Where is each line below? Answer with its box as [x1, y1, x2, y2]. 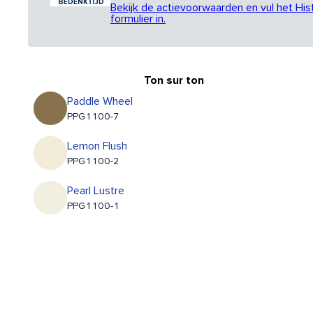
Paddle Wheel [67, 96, 133, 108]
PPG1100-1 [67, 201, 119, 212]
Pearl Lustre [67, 185, 124, 197]
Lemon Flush [67, 140, 127, 152]
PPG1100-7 [67, 112, 119, 122]
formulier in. [110, 13, 166, 25]
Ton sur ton [143, 75, 204, 87]
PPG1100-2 [67, 156, 119, 167]
